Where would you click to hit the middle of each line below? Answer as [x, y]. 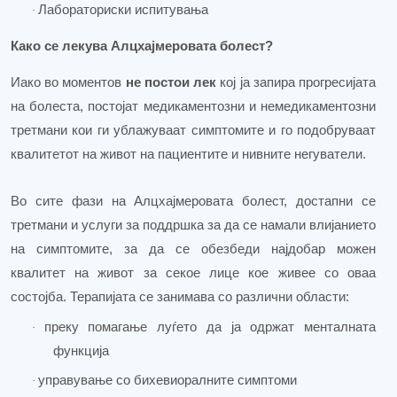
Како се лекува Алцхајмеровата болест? [142, 47]
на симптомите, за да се [100, 249]
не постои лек [171, 83]
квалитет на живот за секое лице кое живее [163, 272]
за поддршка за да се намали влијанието [251, 225]
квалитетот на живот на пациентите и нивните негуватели [187, 155]
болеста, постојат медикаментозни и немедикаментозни [203, 107]
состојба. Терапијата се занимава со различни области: [180, 296]
